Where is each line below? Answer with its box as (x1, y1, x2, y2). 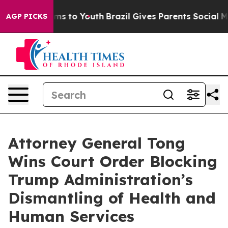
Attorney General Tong (8, 133, 185, 153)
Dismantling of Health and (8, 188, 216, 208)
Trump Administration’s (8, 170, 193, 189)
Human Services (8, 207, 134, 226)
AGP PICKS (6, 12, 47, 21)
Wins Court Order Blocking (8, 152, 217, 171)
